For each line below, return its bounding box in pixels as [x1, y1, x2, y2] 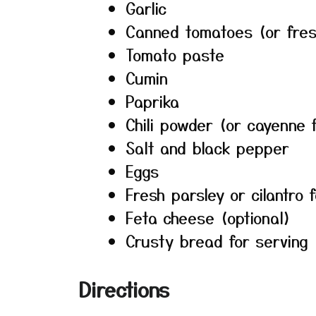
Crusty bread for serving [126, 229, 308, 252]
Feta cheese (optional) [126, 206, 291, 229]
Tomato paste [126, 43, 224, 66]
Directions [79, 275, 169, 303]
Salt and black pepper [126, 136, 289, 159]
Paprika [126, 90, 179, 112]
